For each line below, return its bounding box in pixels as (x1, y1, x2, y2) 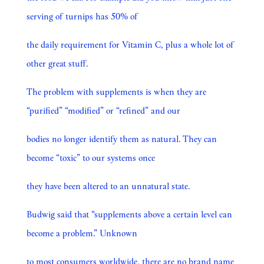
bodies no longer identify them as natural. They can (26, 133, 217, 144)
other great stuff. (26, 57, 88, 69)
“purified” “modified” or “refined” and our (26, 104, 180, 116)
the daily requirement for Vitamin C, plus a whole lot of (26, 38, 234, 50)
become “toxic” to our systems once (26, 151, 155, 163)
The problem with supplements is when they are (26, 85, 206, 97)
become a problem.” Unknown (26, 227, 137, 239)
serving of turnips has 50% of (26, 10, 137, 22)
